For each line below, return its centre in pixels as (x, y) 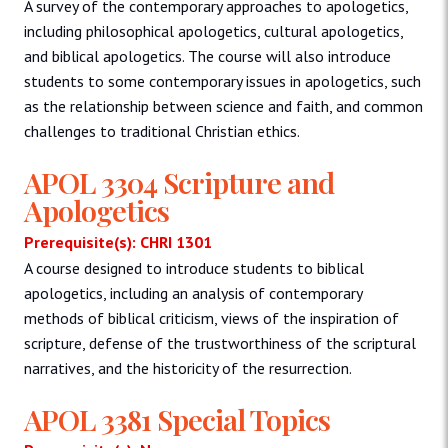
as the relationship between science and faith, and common (223, 105)
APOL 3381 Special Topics (177, 418)
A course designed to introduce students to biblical (194, 267)
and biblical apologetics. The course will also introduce (207, 55)
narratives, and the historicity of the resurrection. (188, 367)
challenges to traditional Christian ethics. (162, 130)
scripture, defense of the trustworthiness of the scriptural (220, 342)
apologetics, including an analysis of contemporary (193, 292)
